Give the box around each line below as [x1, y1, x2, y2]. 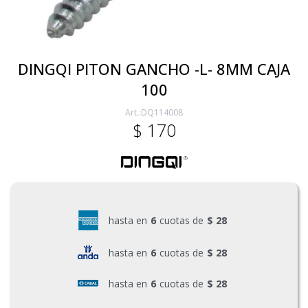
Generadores [27, 232, 91, 245]
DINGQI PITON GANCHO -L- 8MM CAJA [18, 58, 290, 79]
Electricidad [27, 39, 86, 52]
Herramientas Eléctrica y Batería [27, 135, 190, 148]
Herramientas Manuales [27, 184, 147, 197]
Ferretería [27, 87, 77, 100]
